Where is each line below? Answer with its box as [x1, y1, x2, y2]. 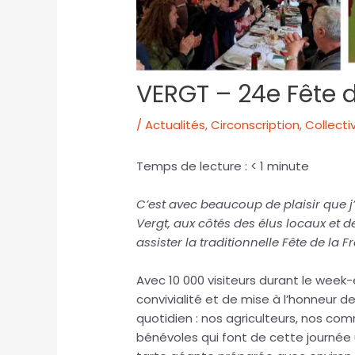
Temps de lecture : [136, 158, 251, 175]
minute [267, 158, 310, 175]
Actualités [145, 116, 206, 134]
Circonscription [211, 116, 300, 134]
